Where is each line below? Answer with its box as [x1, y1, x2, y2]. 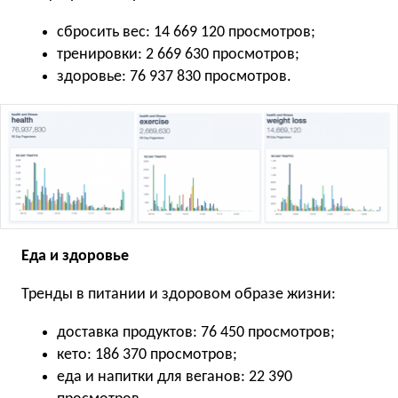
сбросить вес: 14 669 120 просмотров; [57, 24, 315, 42]
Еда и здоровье [21, 247, 129, 265]
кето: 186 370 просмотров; [57, 346, 237, 363]
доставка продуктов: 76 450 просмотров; [57, 323, 335, 341]
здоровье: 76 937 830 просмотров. [57, 68, 291, 86]
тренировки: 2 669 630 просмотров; [57, 46, 299, 64]
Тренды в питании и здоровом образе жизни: [21, 285, 336, 303]
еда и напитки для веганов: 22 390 [57, 368, 292, 386]
